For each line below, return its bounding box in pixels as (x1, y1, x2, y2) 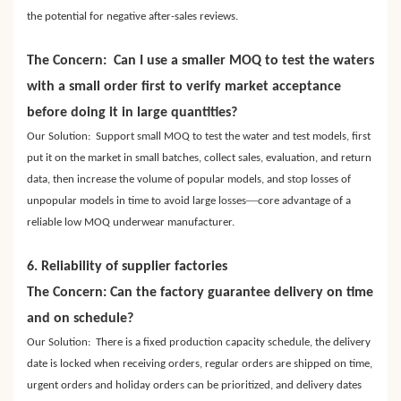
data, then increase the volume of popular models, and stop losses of (27, 174, 351, 186)
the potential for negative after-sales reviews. (27, 11, 238, 23)
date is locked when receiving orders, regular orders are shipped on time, (27, 358, 372, 371)
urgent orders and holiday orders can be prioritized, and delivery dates (27, 380, 362, 392)
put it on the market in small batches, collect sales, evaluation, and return (27, 152, 371, 165)
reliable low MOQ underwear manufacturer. (27, 217, 235, 229)
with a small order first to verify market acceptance (27, 80, 341, 95)
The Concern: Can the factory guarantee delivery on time (27, 286, 373, 301)
